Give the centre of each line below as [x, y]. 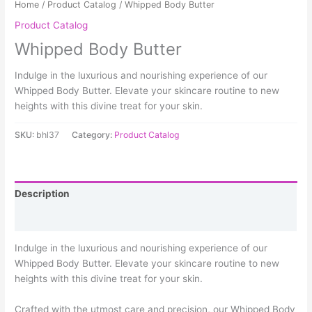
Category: [93, 135]
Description [42, 194]
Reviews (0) [43, 218]
